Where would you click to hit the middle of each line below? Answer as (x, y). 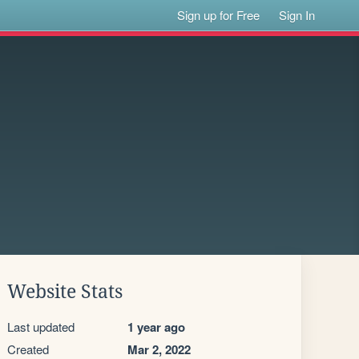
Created (28, 349)
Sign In (297, 15)
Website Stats (65, 292)
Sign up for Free (219, 15)
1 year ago (156, 327)
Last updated (41, 327)
